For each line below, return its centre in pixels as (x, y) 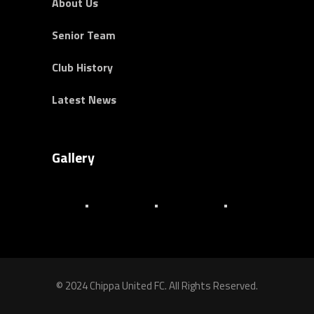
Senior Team (84, 35)
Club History (82, 67)
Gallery (73, 157)
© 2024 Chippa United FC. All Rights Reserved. (157, 286)
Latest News (84, 100)
